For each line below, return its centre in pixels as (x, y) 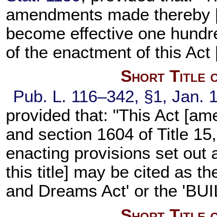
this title (35, 172)
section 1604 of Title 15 (125, 134)
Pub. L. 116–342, (76, 97)
